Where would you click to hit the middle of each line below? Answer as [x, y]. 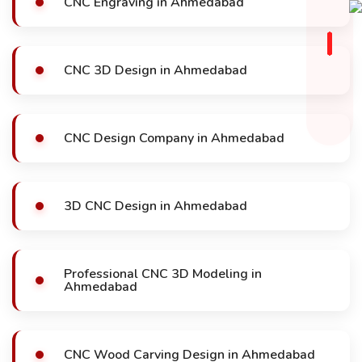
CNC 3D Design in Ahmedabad [156, 70]
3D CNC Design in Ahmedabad [156, 206]
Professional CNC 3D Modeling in [163, 274]
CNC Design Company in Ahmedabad [174, 138]
